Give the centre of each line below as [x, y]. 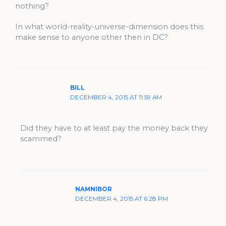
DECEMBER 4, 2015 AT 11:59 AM [116, 98]
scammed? [41, 139]
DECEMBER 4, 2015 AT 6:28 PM [122, 199]
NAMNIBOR [94, 189]
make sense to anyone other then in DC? [92, 38]
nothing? [32, 6]
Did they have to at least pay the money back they [114, 128]
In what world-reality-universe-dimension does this [109, 27]
